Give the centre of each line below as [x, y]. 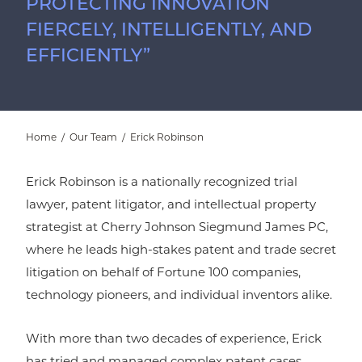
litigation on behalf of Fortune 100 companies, [163, 274]
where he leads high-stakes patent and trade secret [181, 251]
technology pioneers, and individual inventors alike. [179, 297]
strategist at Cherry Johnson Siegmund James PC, [177, 229]
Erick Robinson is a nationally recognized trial [162, 183]
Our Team [93, 139]
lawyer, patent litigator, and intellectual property [171, 206]
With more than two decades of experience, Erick [174, 340]
